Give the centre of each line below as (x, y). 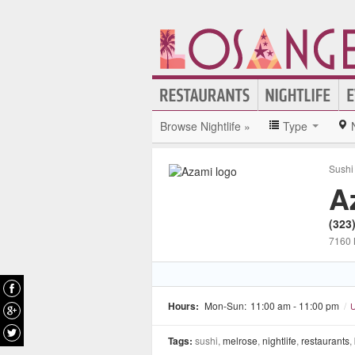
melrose (240, 340)
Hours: (183, 306)
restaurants (325, 340)
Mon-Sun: (225, 305)
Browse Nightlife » (205, 126)
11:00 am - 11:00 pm (295, 305)
